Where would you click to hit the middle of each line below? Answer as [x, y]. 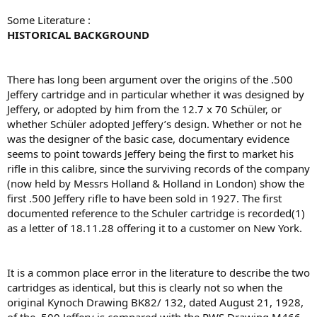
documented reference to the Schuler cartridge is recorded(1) [156, 213]
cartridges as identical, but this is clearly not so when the [145, 287]
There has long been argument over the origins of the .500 [150, 79]
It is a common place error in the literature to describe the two [158, 272]
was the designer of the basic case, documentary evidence [148, 139]
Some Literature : [49, 20]
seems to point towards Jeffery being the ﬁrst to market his [150, 154]
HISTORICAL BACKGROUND [78, 35]
